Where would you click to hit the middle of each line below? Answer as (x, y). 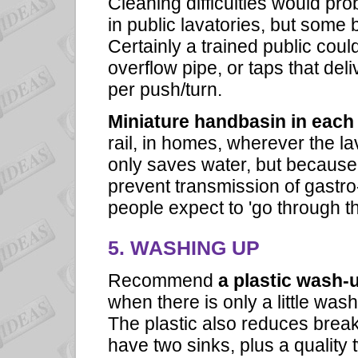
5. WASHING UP (184, 249)
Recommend (163, 281)
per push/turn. (165, 89)
